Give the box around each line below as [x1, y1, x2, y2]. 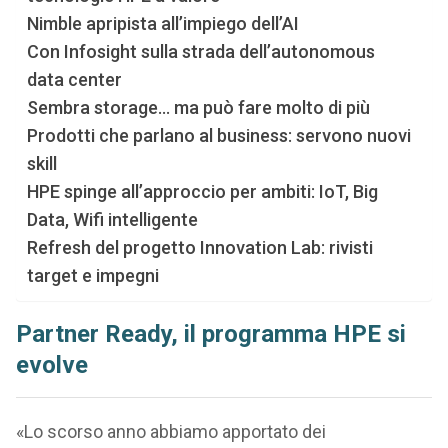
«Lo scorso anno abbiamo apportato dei [15, 421, 326, 442]
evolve [15, 351, 88, 379]
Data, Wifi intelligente [26, 209, 198, 230]
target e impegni [26, 265, 159, 286]
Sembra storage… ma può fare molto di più [26, 97, 370, 118]
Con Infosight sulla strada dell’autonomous [26, 41, 375, 62]
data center [26, 69, 122, 90]
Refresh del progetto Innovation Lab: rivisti [26, 237, 373, 258]
